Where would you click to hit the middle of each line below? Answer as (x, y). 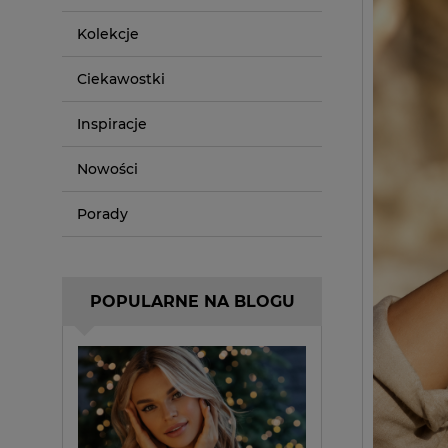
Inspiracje (112, 123)
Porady (102, 213)
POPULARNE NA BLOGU (192, 301)
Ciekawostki (121, 78)
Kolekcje (108, 33)
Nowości (107, 168)
